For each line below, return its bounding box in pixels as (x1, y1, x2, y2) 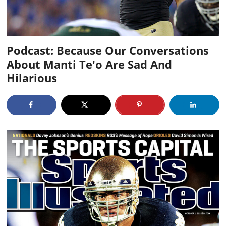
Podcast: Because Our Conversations (7, 42, 209, 58)
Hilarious (7, 70, 58, 85)
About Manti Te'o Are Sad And (7, 56, 173, 72)
